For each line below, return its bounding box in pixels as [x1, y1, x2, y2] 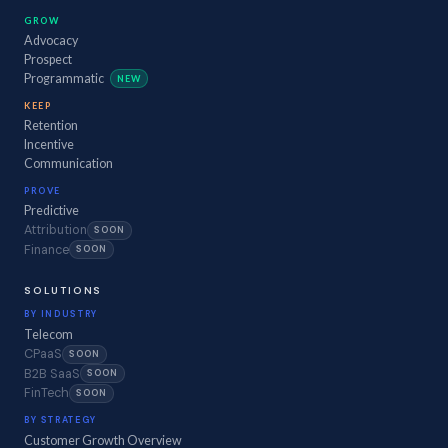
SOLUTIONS [24, 284, 103, 298]
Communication [24, 156, 113, 172]
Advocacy [24, 32, 78, 48]
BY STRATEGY [24, 413, 97, 426]
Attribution [24, 222, 87, 239]
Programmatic [24, 70, 104, 86]
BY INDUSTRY [24, 308, 98, 321]
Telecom [24, 327, 73, 343]
